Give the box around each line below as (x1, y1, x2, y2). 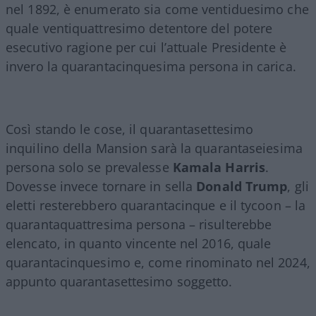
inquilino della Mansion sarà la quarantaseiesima (6, 139, 303, 157)
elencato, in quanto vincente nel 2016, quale (6, 234, 272, 252)
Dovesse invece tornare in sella (6, 177, 197, 195)
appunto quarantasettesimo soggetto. (6, 272, 233, 290)
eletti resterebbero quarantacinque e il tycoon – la (6, 196, 306, 214)
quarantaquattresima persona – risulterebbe (6, 215, 272, 233)
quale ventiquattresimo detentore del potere (6, 19, 273, 37)
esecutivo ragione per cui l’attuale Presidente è (6, 38, 286, 56)
